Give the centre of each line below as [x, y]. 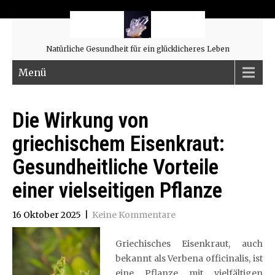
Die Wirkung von [80, 121]
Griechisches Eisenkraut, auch [189, 244]
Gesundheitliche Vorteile [115, 167]
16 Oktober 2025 [47, 215]
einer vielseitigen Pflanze [117, 191]
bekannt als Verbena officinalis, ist [189, 258]
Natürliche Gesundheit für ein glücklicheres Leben [137, 49]
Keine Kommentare [134, 215]
